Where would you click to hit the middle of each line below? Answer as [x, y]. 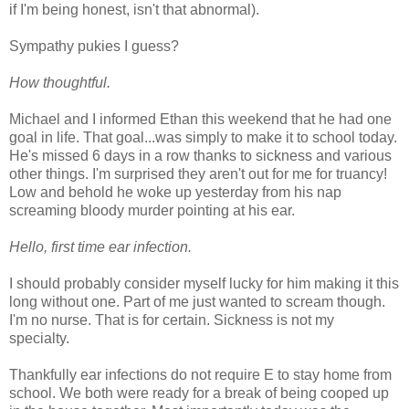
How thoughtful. [60, 82]
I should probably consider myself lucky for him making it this [204, 283]
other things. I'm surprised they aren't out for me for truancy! [198, 173]
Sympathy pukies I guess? [94, 46]
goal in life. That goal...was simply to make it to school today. [203, 137]
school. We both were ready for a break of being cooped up [199, 393]
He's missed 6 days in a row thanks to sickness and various [200, 155]
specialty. [41, 338]
